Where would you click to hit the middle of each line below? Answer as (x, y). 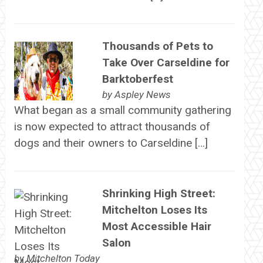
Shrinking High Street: (159, 194)
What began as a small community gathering (122, 110)
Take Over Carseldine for (166, 63)
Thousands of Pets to (157, 46)
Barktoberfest (137, 79)
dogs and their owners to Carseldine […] (111, 143)
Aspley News (142, 95)
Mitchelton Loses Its (154, 210)
